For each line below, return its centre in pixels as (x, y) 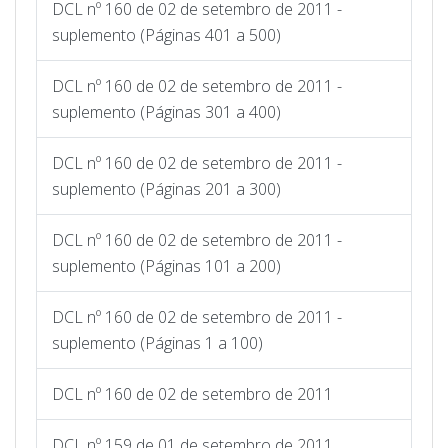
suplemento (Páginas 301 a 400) (166, 111)
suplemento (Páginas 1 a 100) (157, 342)
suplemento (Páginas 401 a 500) (166, 34)
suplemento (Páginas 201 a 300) (166, 188)
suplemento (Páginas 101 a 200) (166, 265)
